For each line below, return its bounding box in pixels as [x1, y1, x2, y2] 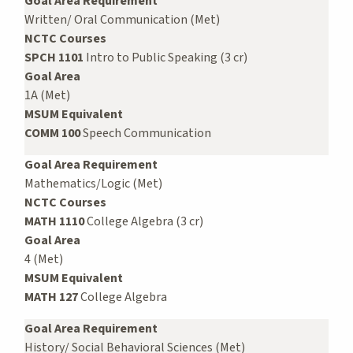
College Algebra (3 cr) [84, 212, 203, 230]
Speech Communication [80, 124, 211, 142]
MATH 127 [24, 288, 78, 306]
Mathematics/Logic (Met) [24, 174, 162, 192]
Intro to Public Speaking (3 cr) [84, 48, 247, 66]
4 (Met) [24, 250, 63, 268]
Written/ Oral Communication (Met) [24, 10, 220, 28]
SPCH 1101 [24, 48, 84, 66]
